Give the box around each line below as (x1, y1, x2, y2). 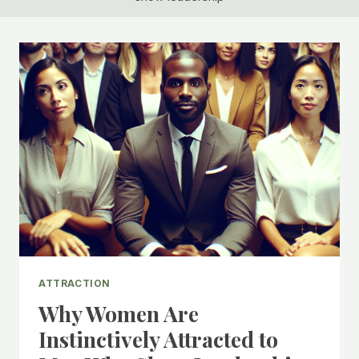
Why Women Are (38, 298, 199, 328)
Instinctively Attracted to (38, 324, 278, 353)
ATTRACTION (38, 276, 111, 289)
